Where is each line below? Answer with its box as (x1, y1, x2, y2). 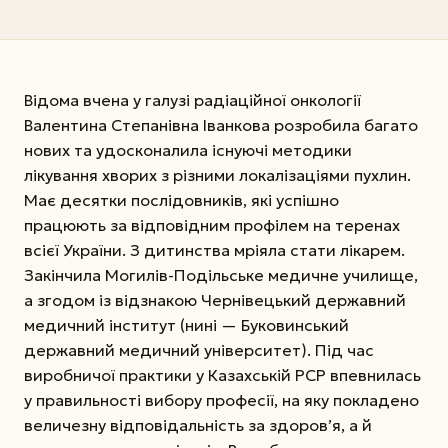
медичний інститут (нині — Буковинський (24, 315, 349, 336)
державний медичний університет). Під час (24, 340, 374, 361)
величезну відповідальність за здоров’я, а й (24, 415, 372, 436)
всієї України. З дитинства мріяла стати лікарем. (24, 240, 405, 261)
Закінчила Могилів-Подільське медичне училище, (24, 265, 418, 286)
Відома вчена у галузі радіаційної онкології (24, 90, 361, 111)
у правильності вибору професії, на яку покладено (24, 390, 419, 411)
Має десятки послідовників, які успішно (24, 190, 339, 211)
